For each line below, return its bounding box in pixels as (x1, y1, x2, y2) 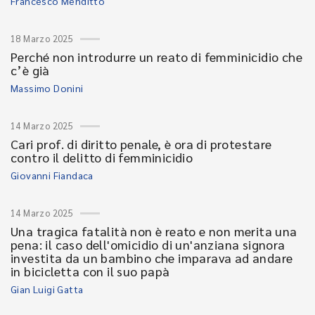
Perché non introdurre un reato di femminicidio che (11, 49, 302, 65)
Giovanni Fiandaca (11, 169, 94, 181)
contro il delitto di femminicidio (11, 149, 193, 165)
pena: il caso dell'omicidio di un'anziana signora (11, 236, 285, 252)
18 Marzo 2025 (11, 32, 74, 44)
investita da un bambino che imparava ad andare (11, 250, 293, 266)
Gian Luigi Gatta (11, 283, 84, 295)
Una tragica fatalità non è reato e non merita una (11, 223, 297, 239)
